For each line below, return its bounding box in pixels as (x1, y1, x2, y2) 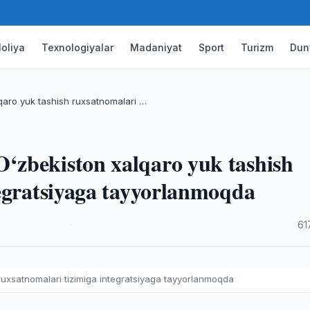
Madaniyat (130, 41, 183, 53)
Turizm (241, 41, 274, 53)
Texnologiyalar (42, 41, 114, 53)
